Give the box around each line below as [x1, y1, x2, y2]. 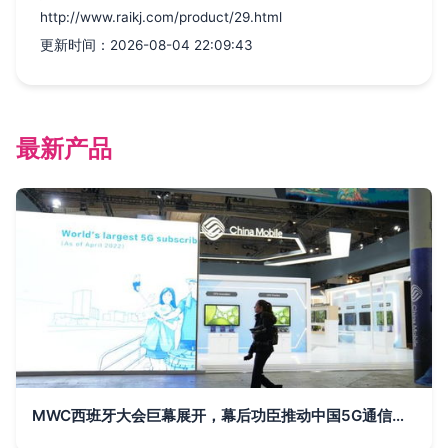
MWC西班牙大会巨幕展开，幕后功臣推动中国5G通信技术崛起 [392, 406, 404, 426]
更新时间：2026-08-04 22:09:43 [40, 37, 253, 54]
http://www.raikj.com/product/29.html [40, 9, 282, 26]
